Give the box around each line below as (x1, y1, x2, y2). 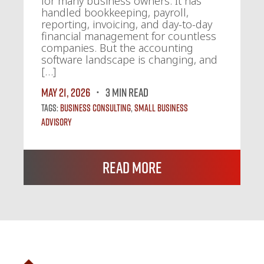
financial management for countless (41, 28, 216, 43)
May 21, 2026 (41, 84, 90, 99)
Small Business (134, 101, 188, 114)
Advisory (41, 115, 72, 128)
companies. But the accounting (41, 40, 193, 55)
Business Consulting (60, 101, 131, 114)
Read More (102, 157, 162, 177)
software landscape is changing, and (41, 52, 217, 67)
